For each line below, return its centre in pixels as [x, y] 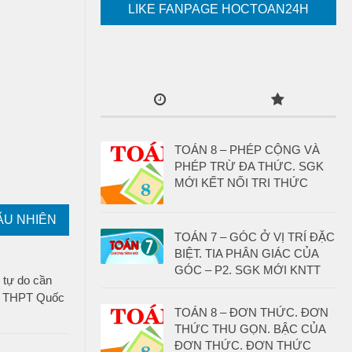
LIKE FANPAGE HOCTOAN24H [218, 9]
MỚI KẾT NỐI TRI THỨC [241, 183]
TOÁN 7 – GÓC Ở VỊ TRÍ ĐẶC [255, 237]
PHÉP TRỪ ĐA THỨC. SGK [249, 166]
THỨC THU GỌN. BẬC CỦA [250, 329]
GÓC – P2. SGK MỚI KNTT [247, 270]
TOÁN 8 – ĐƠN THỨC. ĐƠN [251, 312]
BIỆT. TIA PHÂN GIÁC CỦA [246, 253]
